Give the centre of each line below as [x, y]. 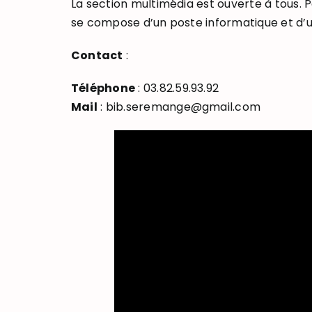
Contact [97, 55]
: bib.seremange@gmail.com [179, 107]
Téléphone [103, 88]
